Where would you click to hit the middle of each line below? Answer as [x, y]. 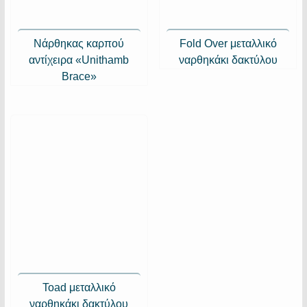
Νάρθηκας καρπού [79, 43]
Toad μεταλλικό [79, 288]
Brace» [79, 76]
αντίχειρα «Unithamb [79, 60]
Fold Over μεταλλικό [228, 43]
